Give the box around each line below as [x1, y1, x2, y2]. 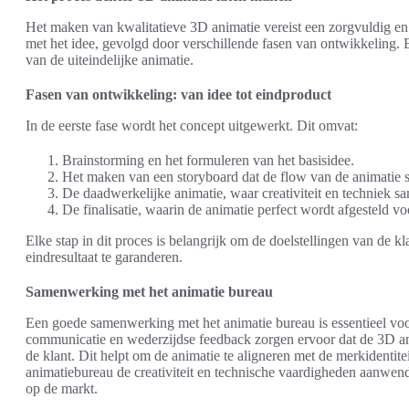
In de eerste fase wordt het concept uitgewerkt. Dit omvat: [26, 118, 358, 133]
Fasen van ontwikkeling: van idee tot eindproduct [26, 87, 331, 102]
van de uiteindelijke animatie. [26, 52, 194, 68]
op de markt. [26, 381, 98, 396]
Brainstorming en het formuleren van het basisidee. [62, 152, 354, 168]
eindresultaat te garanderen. [26, 249, 183, 265]
